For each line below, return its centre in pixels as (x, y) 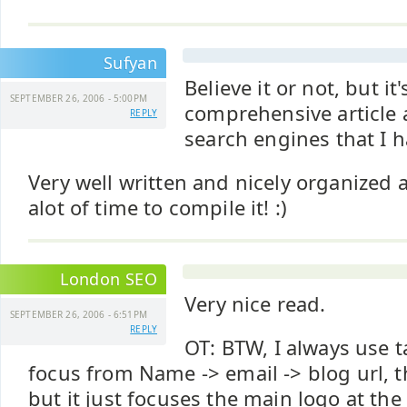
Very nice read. (255, 304)
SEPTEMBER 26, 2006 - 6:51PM (79, 314)
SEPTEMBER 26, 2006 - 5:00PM (79, 98)
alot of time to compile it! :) (158, 208)
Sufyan (130, 63)
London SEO (109, 279)
